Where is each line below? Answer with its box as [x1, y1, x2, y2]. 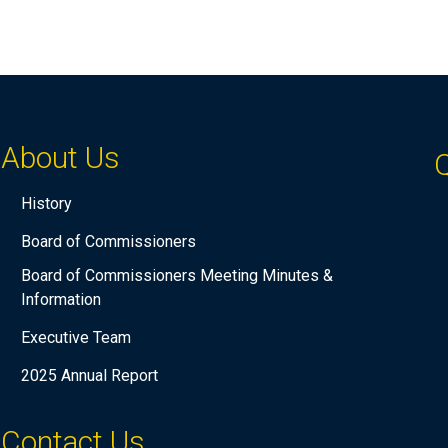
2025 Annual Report [20, 366, 158, 386]
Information [20, 290, 101, 310]
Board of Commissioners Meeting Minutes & [20, 266, 333, 286]
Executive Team [20, 328, 131, 348]
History [20, 194, 72, 214]
